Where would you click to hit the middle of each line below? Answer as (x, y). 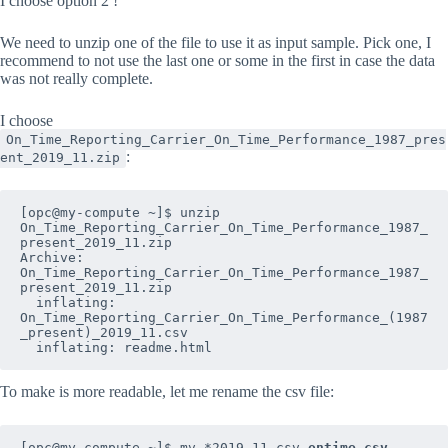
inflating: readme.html (124, 348)
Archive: (52, 258)
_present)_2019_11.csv (112, 333)
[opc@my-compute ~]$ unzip (120, 213)
